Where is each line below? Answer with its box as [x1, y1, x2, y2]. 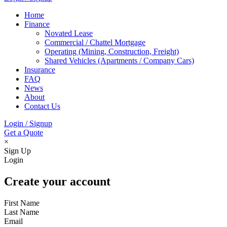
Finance [24, 19, 50, 28]
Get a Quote [4, 128, 43, 137]
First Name [4, 198, 40, 207]
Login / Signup [4, 119, 52, 128]
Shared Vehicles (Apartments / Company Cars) [45, 56, 194, 65]
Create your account [4, 174, 110, 188]
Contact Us [24, 101, 60, 110]
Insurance [24, 65, 55, 74]
